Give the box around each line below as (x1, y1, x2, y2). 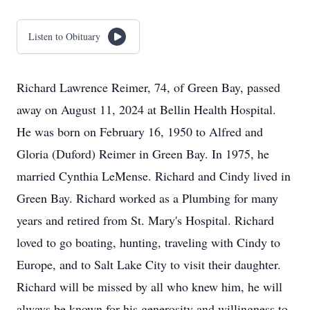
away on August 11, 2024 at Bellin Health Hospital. (17, 101, 276, 118)
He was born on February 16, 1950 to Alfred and (17, 123, 263, 140)
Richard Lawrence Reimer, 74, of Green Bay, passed (17, 79, 280, 95)
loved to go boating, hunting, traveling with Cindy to (17, 234, 280, 250)
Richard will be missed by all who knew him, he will (17, 278, 282, 295)
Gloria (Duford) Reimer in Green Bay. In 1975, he (17, 145, 269, 162)
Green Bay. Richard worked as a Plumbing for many (17, 190, 278, 206)
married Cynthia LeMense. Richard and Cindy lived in (17, 167, 291, 184)
